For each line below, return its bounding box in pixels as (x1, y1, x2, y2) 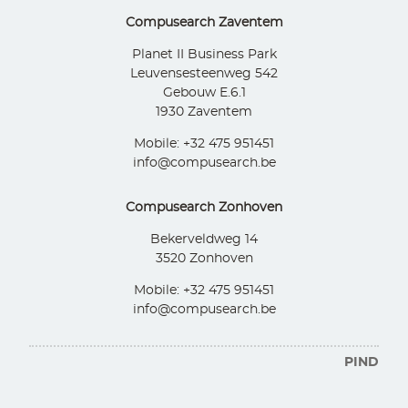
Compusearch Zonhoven (126, 201, 282, 215)
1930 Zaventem (156, 106, 252, 119)
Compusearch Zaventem (125, 16, 283, 30)
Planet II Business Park (131, 48, 277, 62)
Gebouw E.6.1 (162, 87, 246, 100)
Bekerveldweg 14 (150, 233, 258, 247)
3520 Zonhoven (155, 252, 253, 266)
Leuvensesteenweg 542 (130, 67, 278, 81)
